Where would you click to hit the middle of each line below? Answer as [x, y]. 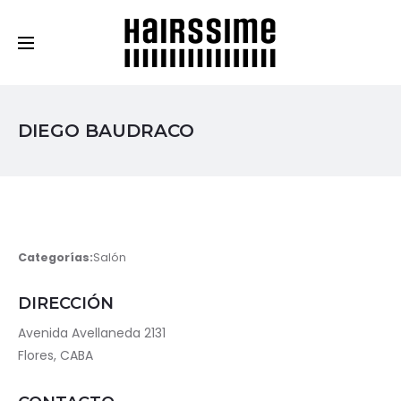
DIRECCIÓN [66, 303]
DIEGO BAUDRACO [106, 131]
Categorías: [55, 257]
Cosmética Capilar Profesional [119, 11]
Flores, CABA [55, 355]
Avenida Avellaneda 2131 [92, 333]
